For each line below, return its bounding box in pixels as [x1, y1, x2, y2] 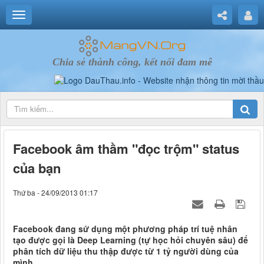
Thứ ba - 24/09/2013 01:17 [13, 187, 98, 198]
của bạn [13, 159, 61, 178]
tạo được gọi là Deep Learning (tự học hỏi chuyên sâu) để [13, 234, 248, 246]
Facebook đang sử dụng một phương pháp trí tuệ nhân [13, 223, 237, 235]
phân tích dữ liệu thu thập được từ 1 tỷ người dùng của [13, 245, 239, 258]
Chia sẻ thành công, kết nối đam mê [52, 56, 212, 68]
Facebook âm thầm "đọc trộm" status [13, 139, 239, 159]
